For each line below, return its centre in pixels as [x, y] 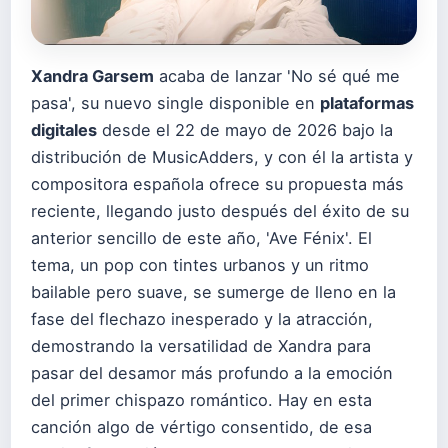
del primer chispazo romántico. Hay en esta [201, 399]
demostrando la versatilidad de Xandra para [201, 345]
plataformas [367, 102]
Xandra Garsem [92, 75]
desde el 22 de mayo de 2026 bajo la [245, 129]
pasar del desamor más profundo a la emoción [212, 372]
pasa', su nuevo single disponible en [175, 102]
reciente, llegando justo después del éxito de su [220, 210]
